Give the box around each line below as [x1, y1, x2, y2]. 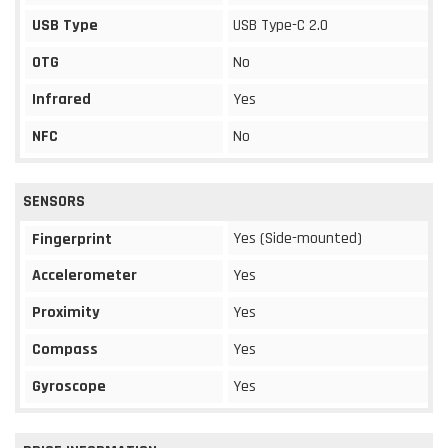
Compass [32, 338, 98, 360]
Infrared [32, 88, 91, 110]
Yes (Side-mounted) [233, 227, 362, 249]
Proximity [32, 301, 100, 323]
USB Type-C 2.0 [233, 14, 328, 36]
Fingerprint [32, 228, 112, 250]
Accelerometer [32, 264, 137, 286]
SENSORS [23, 190, 85, 212]
